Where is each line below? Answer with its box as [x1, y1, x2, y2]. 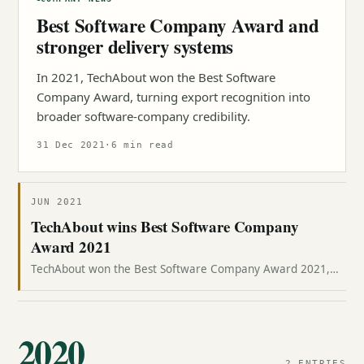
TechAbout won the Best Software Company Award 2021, [31, 262, 330, 276]
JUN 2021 [31, 197, 83, 207]
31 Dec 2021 [37, 140, 106, 150]
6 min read [110, 140, 174, 150]
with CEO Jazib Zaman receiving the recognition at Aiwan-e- [31, 278, 338, 292]
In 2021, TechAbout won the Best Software [37, 69, 275, 85]
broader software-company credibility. [37, 108, 250, 124]
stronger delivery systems [37, 32, 234, 60]
